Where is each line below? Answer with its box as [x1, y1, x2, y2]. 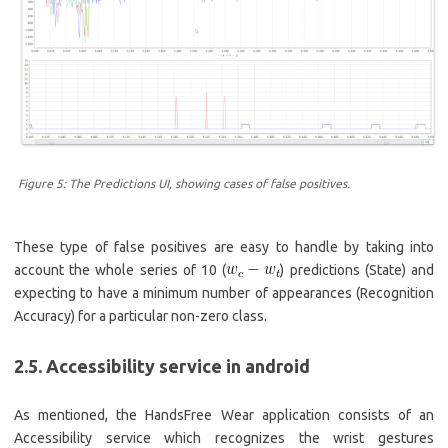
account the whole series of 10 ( [14, 261, 227, 278]
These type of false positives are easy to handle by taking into [14, 238, 434, 255]
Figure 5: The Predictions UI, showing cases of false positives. [18, 176, 350, 190]
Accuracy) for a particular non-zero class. [14, 307, 267, 324]
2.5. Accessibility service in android [14, 355, 310, 376]
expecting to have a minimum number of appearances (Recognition [14, 284, 434, 301]
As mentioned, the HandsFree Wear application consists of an [14, 406, 434, 423]
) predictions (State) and [280, 261, 435, 278]
